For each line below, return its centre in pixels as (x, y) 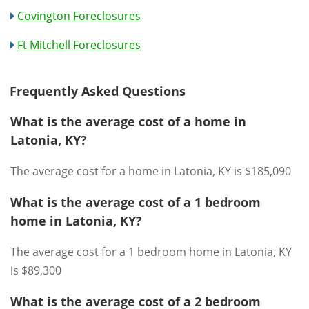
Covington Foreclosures (79, 16)
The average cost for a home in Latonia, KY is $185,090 (151, 171)
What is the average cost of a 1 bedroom (136, 202)
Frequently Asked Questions (98, 91)
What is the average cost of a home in (128, 121)
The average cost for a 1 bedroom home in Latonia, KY (151, 252)
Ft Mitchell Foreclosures (79, 45)
